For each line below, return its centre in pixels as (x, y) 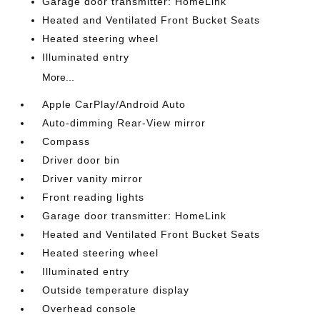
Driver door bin (81, 160)
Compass (66, 142)
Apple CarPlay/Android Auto (114, 105)
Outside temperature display (116, 290)
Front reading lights (94, 197)
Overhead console (90, 309)
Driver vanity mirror (93, 179)
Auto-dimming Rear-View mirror (124, 123)
